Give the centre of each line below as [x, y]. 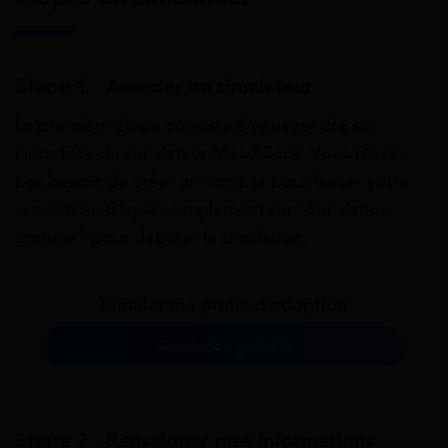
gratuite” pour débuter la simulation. [161, 236]
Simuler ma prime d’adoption [224, 304]
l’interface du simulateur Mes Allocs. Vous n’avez [210, 152]
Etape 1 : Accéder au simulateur [164, 87]
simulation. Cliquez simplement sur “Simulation [202, 208]
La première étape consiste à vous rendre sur [195, 124]
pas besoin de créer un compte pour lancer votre [212, 180]
